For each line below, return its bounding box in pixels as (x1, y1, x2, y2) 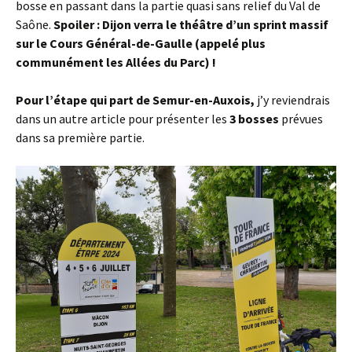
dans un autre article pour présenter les (16, 111, 229, 126)
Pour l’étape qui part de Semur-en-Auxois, (16, 92, 255, 108)
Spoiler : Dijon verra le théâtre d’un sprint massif (53, 16, 328, 32)
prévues (279, 111, 323, 126)
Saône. (16, 16, 53, 32)
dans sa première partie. (16, 130, 145, 145)
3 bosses (229, 111, 279, 126)
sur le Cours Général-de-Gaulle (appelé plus (16, 35, 266, 51)
